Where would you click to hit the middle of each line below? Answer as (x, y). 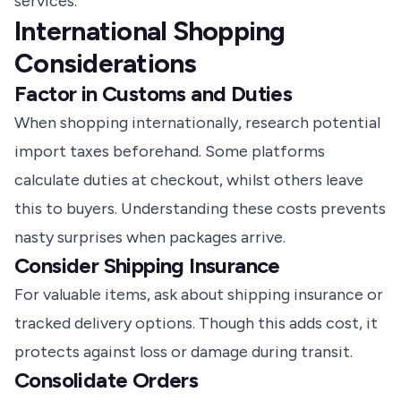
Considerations (106, 64)
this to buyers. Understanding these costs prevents (200, 209)
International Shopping (150, 31)
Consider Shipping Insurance (147, 266)
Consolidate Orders (107, 380)
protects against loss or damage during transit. (183, 352)
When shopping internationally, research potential (197, 123)
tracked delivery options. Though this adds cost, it (196, 324)
